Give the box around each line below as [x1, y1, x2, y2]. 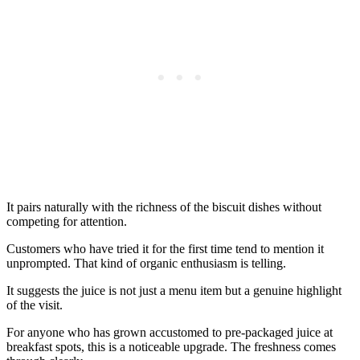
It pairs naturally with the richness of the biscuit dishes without [6, 200, 321, 215]
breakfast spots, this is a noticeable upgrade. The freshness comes [6, 340, 336, 354]
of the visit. [6, 298, 63, 313]
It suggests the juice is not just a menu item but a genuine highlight [6, 284, 342, 298]
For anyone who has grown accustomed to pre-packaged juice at [6, 325, 333, 340]
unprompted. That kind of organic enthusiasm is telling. [6, 256, 286, 271]
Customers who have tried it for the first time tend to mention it [6, 242, 324, 256]
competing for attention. [6, 215, 127, 229]
